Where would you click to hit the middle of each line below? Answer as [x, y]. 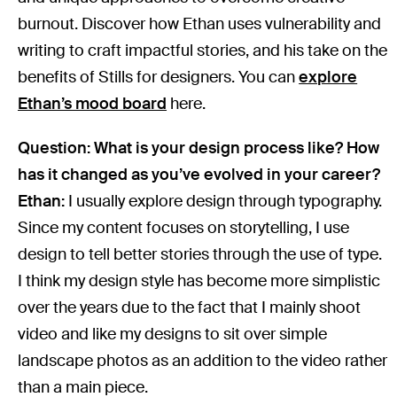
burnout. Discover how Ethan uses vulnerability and [200, 23]
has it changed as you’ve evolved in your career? [199, 174]
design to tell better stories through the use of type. [200, 254]
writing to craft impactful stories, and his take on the [203, 50]
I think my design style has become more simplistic [199, 280]
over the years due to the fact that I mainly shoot [190, 307]
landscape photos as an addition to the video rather [203, 360]
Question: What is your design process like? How [199, 148]
